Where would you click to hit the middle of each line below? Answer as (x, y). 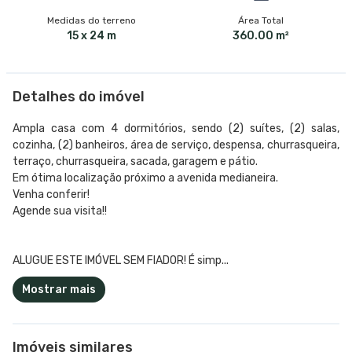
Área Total (261, 20)
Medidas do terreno (91, 20)
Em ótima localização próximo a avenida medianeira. (145, 178)
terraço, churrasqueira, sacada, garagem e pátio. (135, 161)
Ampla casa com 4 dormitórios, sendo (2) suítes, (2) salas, (176, 128)
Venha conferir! (51, 194)
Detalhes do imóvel (79, 96)
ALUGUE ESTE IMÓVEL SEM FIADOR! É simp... (121, 260)
